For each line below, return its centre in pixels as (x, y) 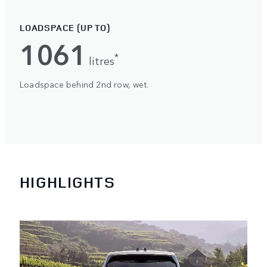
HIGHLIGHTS (67, 182)
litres (102, 60)
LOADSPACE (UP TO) (65, 28)
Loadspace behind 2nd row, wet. (84, 84)
